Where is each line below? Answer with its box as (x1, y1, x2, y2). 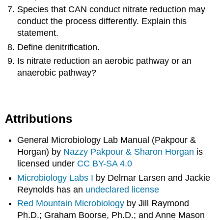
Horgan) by (17, 147, 64, 157)
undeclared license (85, 184, 160, 194)
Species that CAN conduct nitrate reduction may (17, 4, 206, 15)
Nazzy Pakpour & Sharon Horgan (63, 147, 194, 157)
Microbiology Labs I (17, 172, 94, 183)
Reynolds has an (17, 184, 86, 194)
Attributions (5, 111, 73, 125)
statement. (17, 28, 59, 38)
